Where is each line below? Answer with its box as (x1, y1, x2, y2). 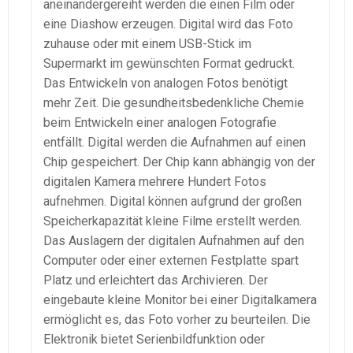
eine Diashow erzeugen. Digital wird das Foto (43, 16, 293, 32)
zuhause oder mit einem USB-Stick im (43, 35, 251, 51)
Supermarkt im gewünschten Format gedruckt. (43, 55, 295, 71)
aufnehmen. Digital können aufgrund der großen (43, 193, 302, 209)
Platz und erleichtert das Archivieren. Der (43, 272, 268, 288)
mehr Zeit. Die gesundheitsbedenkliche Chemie (43, 95, 304, 110)
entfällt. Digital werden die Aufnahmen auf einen (43, 134, 306, 150)
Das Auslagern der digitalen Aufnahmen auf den (43, 232, 304, 248)
